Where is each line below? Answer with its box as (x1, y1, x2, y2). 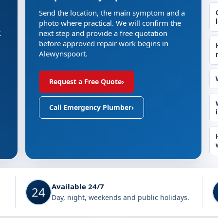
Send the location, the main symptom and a (39, 8, 185, 18)
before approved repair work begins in (39, 38, 169, 48)
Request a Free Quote (49, 77, 122, 86)
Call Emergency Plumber (49, 103, 132, 112)
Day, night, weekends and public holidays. (52, 192, 189, 202)
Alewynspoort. (39, 49, 88, 58)
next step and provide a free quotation (39, 28, 168, 38)
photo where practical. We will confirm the (39, 18, 182, 28)
